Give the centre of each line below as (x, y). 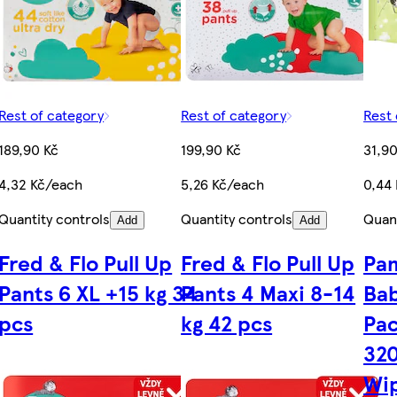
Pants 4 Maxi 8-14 (269, 292)
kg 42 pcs (227, 322)
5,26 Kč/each (223, 183)
